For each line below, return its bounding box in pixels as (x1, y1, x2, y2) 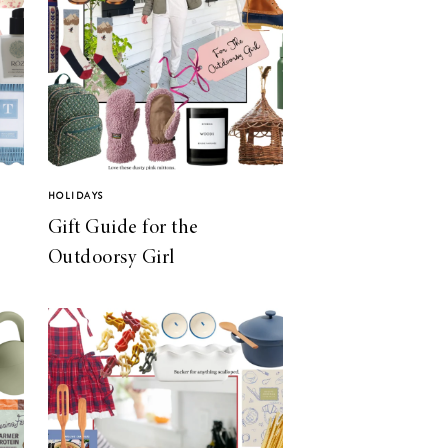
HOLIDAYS (47, 189, 104, 202)
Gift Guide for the (47, 217, 199, 238)
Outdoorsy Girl (47, 247, 175, 268)
